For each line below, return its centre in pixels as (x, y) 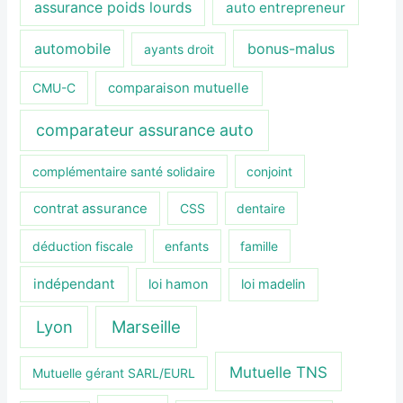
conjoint (270, 171)
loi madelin (274, 285)
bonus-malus (291, 48)
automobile (72, 48)
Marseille (146, 327)
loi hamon (178, 285)
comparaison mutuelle (179, 89)
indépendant (75, 284)
